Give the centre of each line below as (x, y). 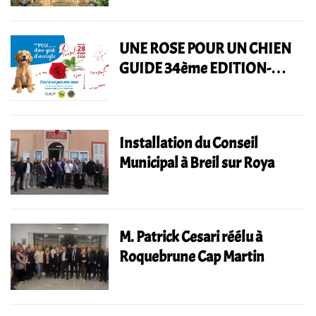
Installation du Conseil (189, 143)
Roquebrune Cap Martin (192, 257)
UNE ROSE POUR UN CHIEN (206, 48)
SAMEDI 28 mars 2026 (189, 88)
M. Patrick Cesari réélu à (191, 237)
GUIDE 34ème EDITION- (195, 68)
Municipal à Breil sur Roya (197, 163)
